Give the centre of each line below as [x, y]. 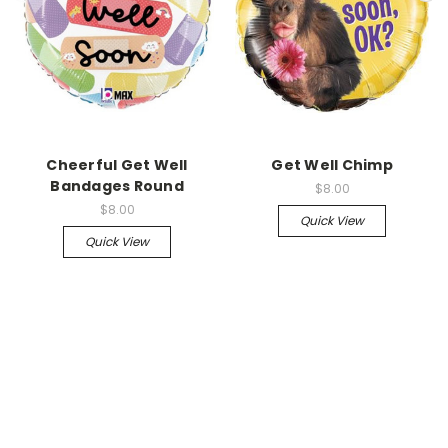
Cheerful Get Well [117, 164]
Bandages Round [117, 185]
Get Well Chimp [332, 164]
